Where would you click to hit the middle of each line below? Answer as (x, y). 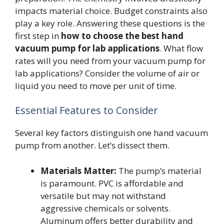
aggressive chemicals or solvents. (105, 208)
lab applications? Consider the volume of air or (107, 73)
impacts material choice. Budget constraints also (111, 10)
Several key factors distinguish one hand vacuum (111, 133)
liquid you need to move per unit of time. (96, 85)
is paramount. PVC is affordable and (112, 183)
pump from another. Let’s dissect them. (92, 145)
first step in (38, 35)
